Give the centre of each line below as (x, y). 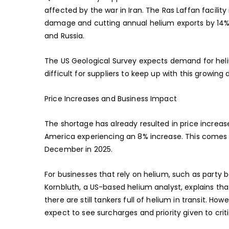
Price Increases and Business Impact (111, 99)
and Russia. (65, 36)
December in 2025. (79, 149)
